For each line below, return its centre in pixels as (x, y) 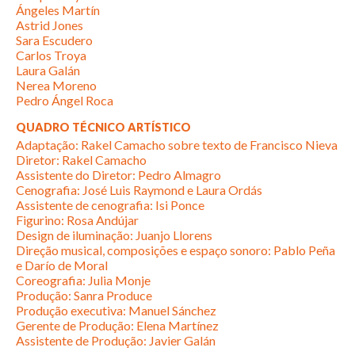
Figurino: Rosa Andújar (77, 219)
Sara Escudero (54, 40)
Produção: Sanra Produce (84, 295)
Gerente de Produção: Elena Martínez (117, 325)
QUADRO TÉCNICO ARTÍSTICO (103, 127)
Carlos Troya (51, 55)
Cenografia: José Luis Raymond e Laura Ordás (139, 189)
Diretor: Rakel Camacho (81, 159)
